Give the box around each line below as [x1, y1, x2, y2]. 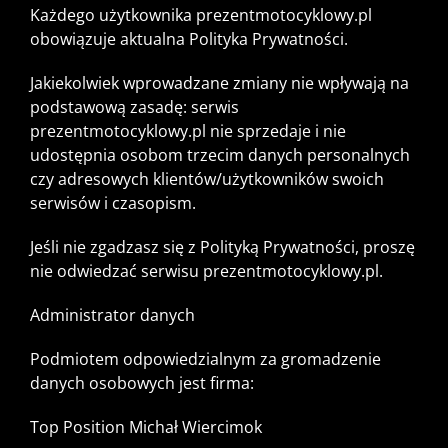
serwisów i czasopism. [30, 192, 196, 215]
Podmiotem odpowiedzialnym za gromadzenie [30, 348, 381, 371]
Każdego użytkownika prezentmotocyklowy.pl [30, 4, 372, 27]
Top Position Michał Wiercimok [30, 416, 262, 439]
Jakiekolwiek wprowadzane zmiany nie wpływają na [30, 72, 409, 95]
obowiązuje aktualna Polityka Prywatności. [30, 28, 348, 51]
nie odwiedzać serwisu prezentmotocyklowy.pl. [30, 260, 383, 283]
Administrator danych [30, 304, 195, 327]
